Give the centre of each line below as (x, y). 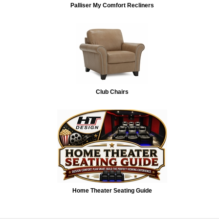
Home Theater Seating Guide (112, 190)
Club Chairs (112, 92)
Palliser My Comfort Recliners (112, 5)
